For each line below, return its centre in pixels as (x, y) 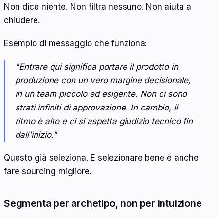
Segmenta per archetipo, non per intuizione (103, 204)
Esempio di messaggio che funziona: (75, 44)
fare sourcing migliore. (48, 172)
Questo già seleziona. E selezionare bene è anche (101, 158)
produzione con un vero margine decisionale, (103, 80)
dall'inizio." (36, 135)
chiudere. (22, 20)
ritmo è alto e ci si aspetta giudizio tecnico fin (104, 121)
